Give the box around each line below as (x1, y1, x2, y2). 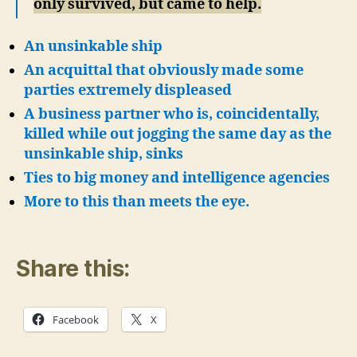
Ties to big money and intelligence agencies (24, 168, 330, 187)
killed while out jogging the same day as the (24, 124, 331, 143)
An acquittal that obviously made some (24, 61, 304, 80)
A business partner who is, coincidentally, (24, 104, 320, 124)
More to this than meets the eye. (24, 192, 249, 211)
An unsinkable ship (24, 37, 163, 56)
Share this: (16, 255, 130, 282)
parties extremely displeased (24, 80, 232, 100)
